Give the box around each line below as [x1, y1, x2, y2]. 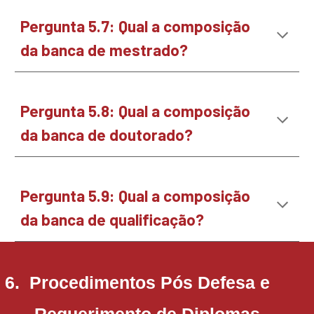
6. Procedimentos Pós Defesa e [5, 273, 270, 292]
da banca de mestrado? [20, 40, 192, 60]
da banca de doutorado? [20, 125, 197, 144]
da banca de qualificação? [20, 210, 205, 229]
